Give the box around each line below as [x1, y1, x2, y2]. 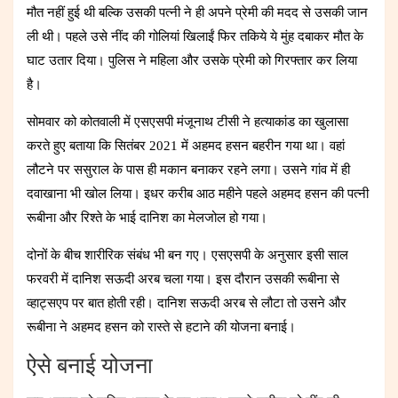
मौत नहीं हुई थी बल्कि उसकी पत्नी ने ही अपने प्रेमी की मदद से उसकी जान [27, 4, 368, 20]
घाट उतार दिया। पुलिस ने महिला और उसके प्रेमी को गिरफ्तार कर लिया [27, 52, 357, 68]
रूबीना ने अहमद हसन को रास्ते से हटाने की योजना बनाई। [27, 319, 296, 334]
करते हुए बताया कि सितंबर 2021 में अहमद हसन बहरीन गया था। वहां [27, 138, 345, 153]
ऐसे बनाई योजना [27, 354, 153, 378]
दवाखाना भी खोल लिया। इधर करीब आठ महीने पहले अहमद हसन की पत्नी [27, 186, 369, 201]
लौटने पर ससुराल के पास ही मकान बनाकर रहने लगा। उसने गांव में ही [27, 162, 350, 177]
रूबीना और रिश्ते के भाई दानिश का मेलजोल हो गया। [27, 210, 267, 225]
